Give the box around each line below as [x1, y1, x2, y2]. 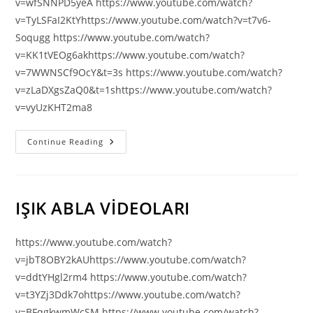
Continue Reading [27, 136, 104, 147]
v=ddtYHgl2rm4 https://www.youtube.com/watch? [15, 270, 247, 284]
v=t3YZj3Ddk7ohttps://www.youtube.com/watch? [15, 288, 241, 301]
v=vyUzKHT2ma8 [15, 101, 93, 114]
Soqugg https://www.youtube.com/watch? [15, 31, 210, 44]
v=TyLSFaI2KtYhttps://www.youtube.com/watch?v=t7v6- [15, 13, 272, 27]
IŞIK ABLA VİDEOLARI [15, 196, 190, 219]
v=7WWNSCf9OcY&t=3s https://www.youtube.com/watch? [15, 66, 283, 79]
